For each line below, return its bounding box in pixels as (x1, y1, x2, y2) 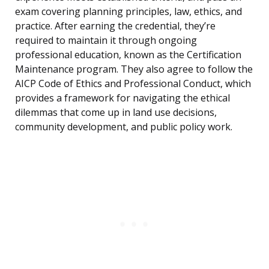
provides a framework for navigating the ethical (15, 91, 230, 105)
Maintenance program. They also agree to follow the (15, 62, 253, 76)
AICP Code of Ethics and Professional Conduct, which (15, 77, 251, 91)
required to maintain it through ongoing (15, 34, 197, 47)
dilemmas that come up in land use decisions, (15, 106, 217, 119)
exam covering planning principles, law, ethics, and (15, 5, 242, 19)
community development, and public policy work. (15, 120, 232, 134)
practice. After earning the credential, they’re (15, 19, 216, 33)
